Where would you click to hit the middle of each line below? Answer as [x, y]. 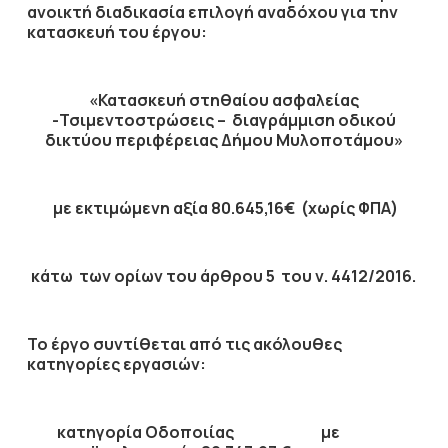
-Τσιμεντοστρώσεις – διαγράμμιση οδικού [223, 120]
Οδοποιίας [190, 432]
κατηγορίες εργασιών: [116, 364]
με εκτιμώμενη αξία [130, 208]
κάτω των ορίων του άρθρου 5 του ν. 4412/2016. [224, 276]
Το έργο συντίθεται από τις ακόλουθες [184, 344]
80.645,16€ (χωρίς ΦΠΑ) [304, 208]
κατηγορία [100, 432]
